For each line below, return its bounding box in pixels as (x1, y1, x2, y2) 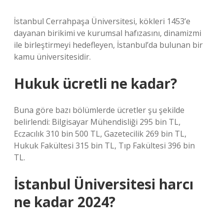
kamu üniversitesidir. (14, 51, 91, 62)
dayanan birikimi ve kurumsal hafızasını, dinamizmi (14, 28, 201, 38)
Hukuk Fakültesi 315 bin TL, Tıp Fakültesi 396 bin (14, 140, 195, 151)
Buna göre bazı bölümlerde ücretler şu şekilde (14, 105, 184, 115)
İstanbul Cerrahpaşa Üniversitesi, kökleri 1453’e (14, 16, 190, 27)
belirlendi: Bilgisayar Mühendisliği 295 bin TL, (14, 116, 181, 127)
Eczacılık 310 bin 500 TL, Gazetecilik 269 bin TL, (14, 128, 186, 139)
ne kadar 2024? (14, 192, 115, 211)
